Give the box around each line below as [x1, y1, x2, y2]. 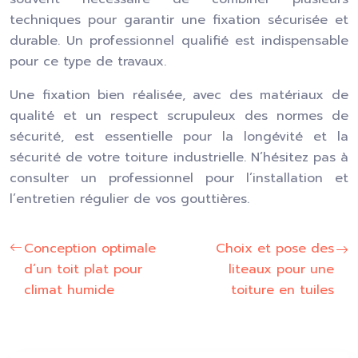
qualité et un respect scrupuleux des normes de [10, 106, 348, 125]
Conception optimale [24, 239, 156, 258]
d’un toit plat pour [24, 260, 142, 279]
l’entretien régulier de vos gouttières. [10, 189, 249, 209]
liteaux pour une [229, 260, 334, 279]
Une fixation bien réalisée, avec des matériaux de [10, 86, 348, 105]
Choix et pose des [216, 239, 334, 258]
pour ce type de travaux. [10, 52, 166, 71]
